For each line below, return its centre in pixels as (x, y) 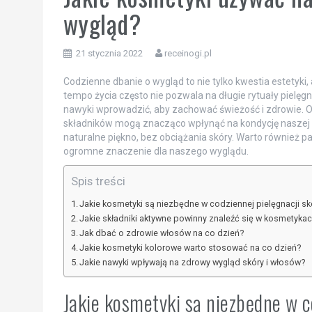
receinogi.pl (188, 54)
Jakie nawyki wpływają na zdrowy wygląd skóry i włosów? (193, 263)
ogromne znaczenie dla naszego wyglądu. (156, 151)
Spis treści (98, 181)
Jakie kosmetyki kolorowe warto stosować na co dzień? (190, 248)
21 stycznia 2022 (109, 54)
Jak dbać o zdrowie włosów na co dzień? (162, 233)
